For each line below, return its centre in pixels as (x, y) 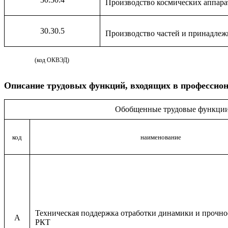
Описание (24, 85)
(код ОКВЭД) (52, 60)
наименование (161, 137)
